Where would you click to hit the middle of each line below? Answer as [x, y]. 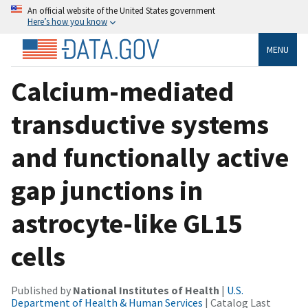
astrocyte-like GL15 [127, 223]
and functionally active [150, 157]
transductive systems [140, 124]
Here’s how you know [67, 21]
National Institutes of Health [146, 290]
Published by [42, 290]
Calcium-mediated [123, 91]
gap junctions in [107, 190]
